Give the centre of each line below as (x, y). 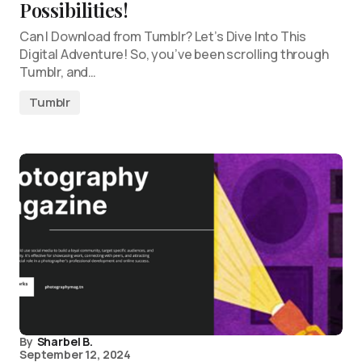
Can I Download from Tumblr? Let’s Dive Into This (163, 36)
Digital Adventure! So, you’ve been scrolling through (174, 54)
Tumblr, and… (58, 72)
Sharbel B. (65, 341)
